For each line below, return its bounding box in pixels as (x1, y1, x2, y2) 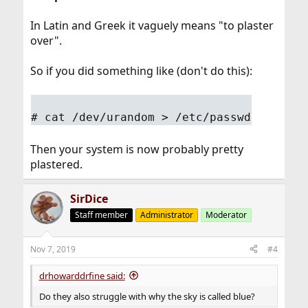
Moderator (205, 208, 247, 221)
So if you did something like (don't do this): (30, 63, 252, 79)
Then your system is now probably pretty (30, 141, 243, 157)
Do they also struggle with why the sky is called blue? (38, 289, 255, 302)
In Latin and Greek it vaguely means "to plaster (30, 18, 274, 34)
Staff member (74, 208, 128, 221)
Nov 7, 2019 (30, 243, 76, 255)
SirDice (69, 190, 108, 206)
